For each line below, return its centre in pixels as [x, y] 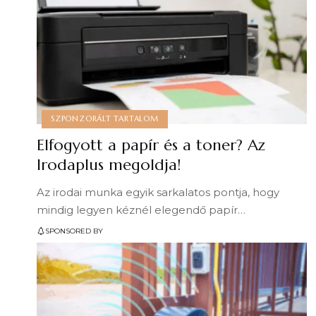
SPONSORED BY [74, 231]
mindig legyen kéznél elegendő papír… [141, 210]
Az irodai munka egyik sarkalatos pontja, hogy [158, 192]
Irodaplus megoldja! [109, 165]
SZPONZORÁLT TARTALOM [105, 119]
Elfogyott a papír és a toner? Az [151, 145]
